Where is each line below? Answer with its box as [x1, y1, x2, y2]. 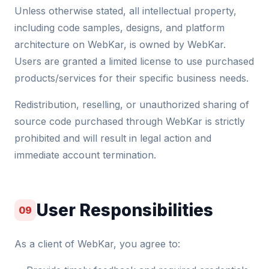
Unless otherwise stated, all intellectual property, [14, 5, 237, 17]
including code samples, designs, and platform [14, 22, 225, 34]
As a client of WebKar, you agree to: [14, 238, 180, 250]
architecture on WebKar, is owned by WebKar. [14, 38, 226, 50]
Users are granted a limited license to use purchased [14, 55, 254, 67]
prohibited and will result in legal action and [14, 132, 211, 144]
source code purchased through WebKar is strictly [14, 115, 245, 127]
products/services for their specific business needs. [14, 72, 249, 84]
